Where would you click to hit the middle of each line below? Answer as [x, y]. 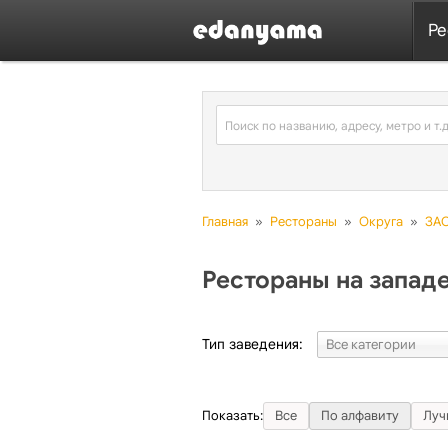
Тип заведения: [252, 344]
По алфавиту [360, 415]
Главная [225, 222]
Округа [381, 222]
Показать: [232, 415]
